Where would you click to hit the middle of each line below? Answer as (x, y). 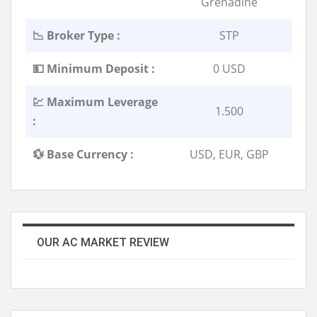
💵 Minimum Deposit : (94, 68)
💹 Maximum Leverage (95, 102)
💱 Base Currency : (83, 154)
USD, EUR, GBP (229, 154)
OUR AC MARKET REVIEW (103, 242)
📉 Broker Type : (76, 35)
